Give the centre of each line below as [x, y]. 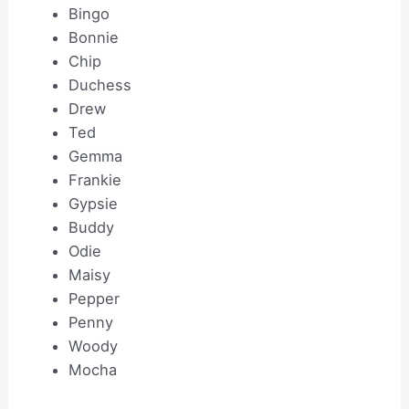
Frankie [94, 179]
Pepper [94, 298]
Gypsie [93, 203]
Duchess [100, 84]
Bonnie [93, 37]
